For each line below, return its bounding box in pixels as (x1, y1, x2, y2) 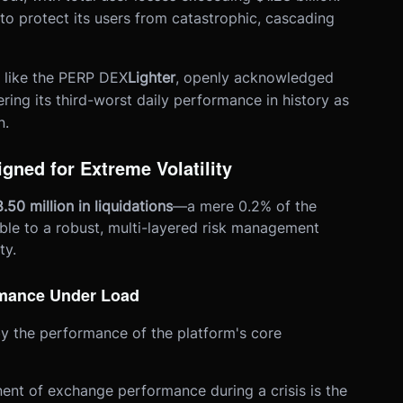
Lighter (127, 68, 175, 87)
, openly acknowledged (175, 68, 334, 87)
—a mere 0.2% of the (172, 197, 317, 216)
